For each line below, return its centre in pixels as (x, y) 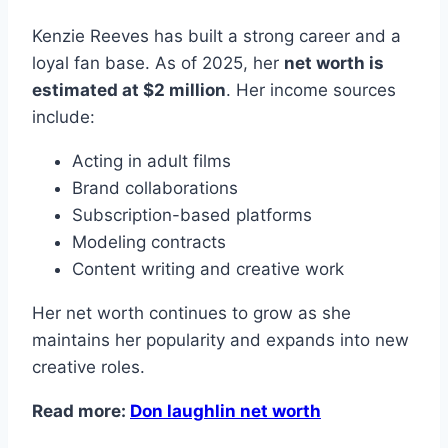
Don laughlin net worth (225, 410)
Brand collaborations (155, 187)
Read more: (81, 410)
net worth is (334, 62)
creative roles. (88, 366)
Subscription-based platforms (192, 214)
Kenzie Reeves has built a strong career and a (216, 35)
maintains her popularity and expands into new (220, 339)
